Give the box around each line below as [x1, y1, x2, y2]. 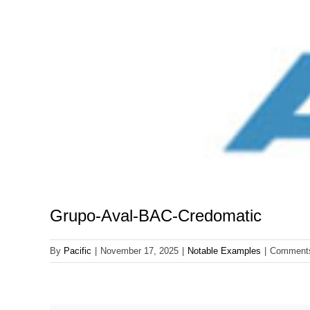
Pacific [64, 246, 91, 256]
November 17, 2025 [100, 246, 179, 256]
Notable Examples [188, 246, 261, 256]
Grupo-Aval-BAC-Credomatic [50, 206, 262, 225]
